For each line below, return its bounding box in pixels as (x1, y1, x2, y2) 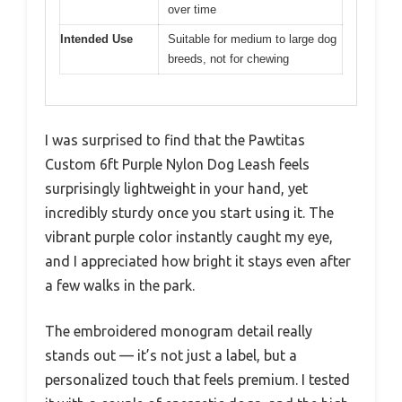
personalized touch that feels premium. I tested (45, 371, 350, 389)
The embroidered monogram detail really (45, 323, 312, 340)
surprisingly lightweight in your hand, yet (45, 180, 308, 197)
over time (168, 2, 216, 16)
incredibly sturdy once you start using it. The (45, 205, 334, 222)
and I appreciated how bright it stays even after (45, 253, 351, 270)
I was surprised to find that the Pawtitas (45, 132, 305, 149)
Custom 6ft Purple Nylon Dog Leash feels (45, 156, 310, 173)
